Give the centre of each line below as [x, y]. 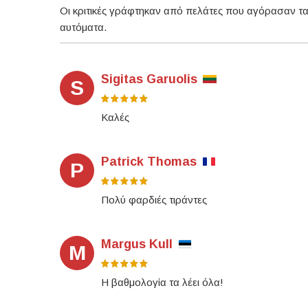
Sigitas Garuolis [149, 79]
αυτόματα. [83, 27]
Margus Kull [137, 244]
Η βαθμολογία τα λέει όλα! [162, 283]
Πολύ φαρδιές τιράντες [154, 200]
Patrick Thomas [149, 162]
